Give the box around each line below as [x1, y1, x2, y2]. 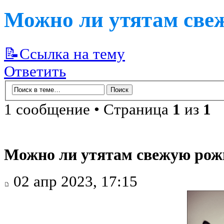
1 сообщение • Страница [4, 100, 172, 118]
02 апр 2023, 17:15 [9, 173, 137, 190]
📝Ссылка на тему [4, 45, 125, 63]
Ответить [4, 63, 66, 80]
